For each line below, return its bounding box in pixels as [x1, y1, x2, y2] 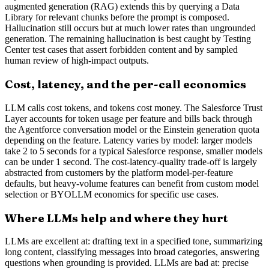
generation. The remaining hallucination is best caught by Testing [5, 34, 251, 44]
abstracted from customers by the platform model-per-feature [5, 167, 233, 178]
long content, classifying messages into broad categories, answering [5, 247, 259, 258]
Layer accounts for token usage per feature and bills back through [5, 113, 252, 124]
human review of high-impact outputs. [5, 55, 149, 66]
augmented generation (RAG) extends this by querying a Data [5, 1, 240, 12]
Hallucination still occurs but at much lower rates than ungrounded [5, 23, 256, 34]
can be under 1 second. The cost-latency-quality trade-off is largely [5, 156, 257, 167]
